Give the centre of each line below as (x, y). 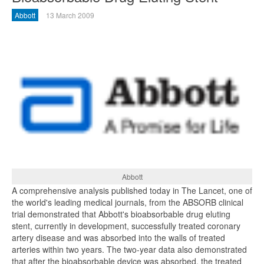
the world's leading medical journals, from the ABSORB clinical (128, 202)
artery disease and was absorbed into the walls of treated (118, 238)
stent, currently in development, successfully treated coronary (126, 226)
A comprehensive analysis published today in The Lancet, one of (132, 191)
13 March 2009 (70, 15)
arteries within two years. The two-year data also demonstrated (129, 250)
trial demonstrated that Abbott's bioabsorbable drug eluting (121, 214)
